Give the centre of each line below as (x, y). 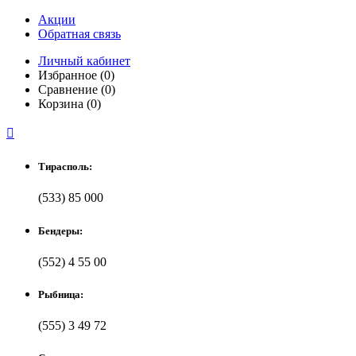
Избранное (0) (76, 75)
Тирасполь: (65, 167)
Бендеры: (60, 230)
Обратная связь (79, 34)
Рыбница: (61, 294)
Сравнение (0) (77, 89)
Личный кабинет (84, 61)
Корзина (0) (70, 104)
